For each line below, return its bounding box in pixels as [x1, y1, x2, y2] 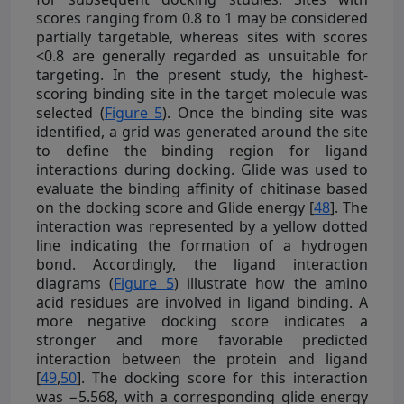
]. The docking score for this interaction [77, 367, 368, 388]
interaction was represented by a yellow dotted [36, 216, 368, 236]
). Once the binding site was [162, 102, 369, 123]
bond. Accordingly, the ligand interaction [36, 253, 368, 274]
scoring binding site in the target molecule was [36, 83, 368, 104]
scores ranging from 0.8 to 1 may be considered [36, 7, 368, 28]
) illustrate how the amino [173, 272, 369, 293]
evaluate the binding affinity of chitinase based [36, 178, 368, 198]
